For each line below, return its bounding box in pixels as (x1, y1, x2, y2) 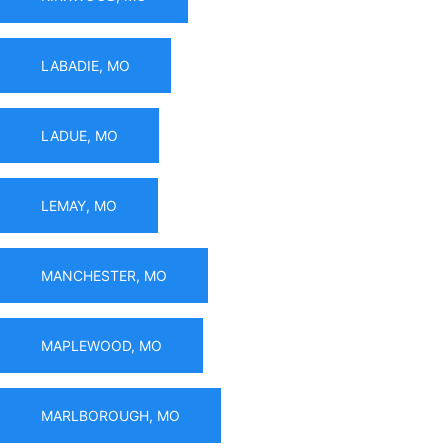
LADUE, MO (41, 126, 118, 144)
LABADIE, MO (41, 56, 130, 74)
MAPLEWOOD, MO (41, 336, 162, 354)
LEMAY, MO (41, 196, 117, 214)
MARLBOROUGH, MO (41, 406, 180, 424)
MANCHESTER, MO (41, 266, 167, 284)
